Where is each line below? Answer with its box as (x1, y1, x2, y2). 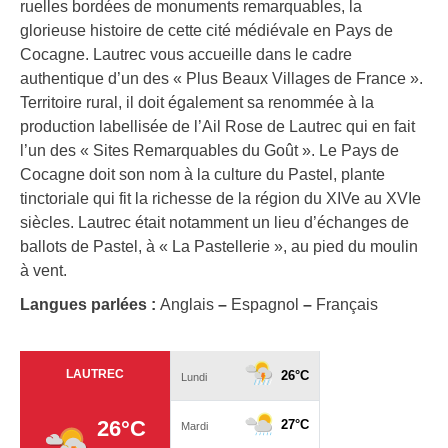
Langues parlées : (20, 296, 160, 314)
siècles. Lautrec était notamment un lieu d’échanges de (20, 214, 409, 232)
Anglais (160, 296, 218, 314)
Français (312, 296, 378, 314)
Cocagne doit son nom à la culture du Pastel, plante (20, 166, 385, 184)
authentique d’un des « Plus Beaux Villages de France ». (20, 70, 423, 88)
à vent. (20, 262, 67, 280)
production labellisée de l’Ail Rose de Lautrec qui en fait (20, 118, 415, 136)
